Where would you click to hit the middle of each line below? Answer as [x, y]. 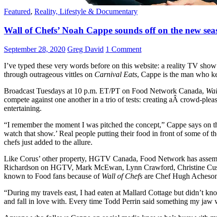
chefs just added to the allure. [48, 142]
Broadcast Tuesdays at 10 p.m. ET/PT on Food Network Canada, [105, 91]
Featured [17, 12]
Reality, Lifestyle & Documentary [86, 12]
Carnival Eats [116, 74]
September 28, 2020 [35, 49]
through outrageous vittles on [49, 74]
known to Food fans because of [53, 176]
